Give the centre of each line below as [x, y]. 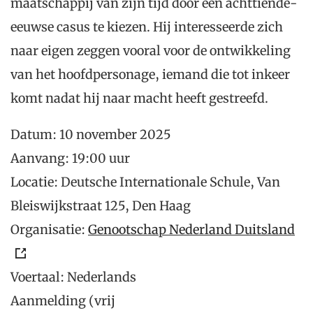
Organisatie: [49, 230]
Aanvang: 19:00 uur [70, 159]
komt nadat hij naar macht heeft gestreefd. [139, 99]
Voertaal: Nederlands [73, 277]
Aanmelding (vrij [63, 301]
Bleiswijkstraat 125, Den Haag [101, 206]
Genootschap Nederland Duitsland [191, 230]
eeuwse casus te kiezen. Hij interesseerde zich [147, 27]
